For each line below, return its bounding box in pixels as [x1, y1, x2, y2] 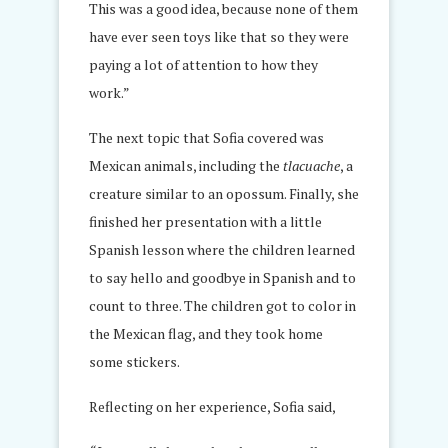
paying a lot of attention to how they [89, 55, 318, 75]
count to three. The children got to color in [89, 296, 356, 316]
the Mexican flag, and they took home [89, 324, 323, 344]
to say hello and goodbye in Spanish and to [89, 268, 356, 288]
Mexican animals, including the [89, 156, 283, 176]
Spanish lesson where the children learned [89, 240, 355, 260]
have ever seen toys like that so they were [89, 27, 349, 47]
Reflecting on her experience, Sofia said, [89, 397, 336, 417]
